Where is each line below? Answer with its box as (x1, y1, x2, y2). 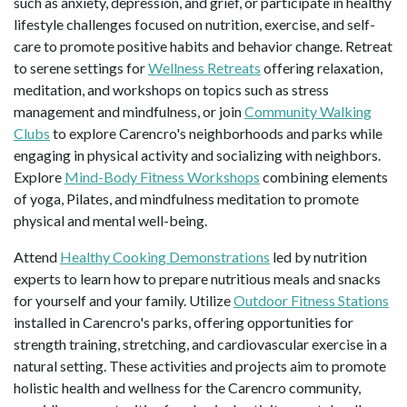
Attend (14, 247, 60, 265)
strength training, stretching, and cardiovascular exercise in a (14, 334, 387, 352)
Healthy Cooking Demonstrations (60, 247, 270, 265)
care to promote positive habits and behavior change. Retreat (14, 36, 392, 55)
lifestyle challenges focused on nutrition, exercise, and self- (14, 15, 375, 33)
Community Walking (244, 102, 372, 120)
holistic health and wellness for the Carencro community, (14, 378, 361, 396)
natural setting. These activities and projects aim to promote (14, 356, 386, 374)
